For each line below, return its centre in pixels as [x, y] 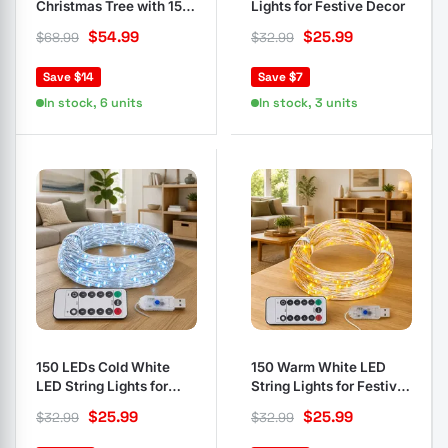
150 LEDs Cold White [103, 367]
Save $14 [68, 77]
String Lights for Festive [328, 386]
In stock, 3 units [308, 103]
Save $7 [280, 77]
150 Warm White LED [318, 367]
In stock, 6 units [93, 103]
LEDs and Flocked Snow [113, 25]
